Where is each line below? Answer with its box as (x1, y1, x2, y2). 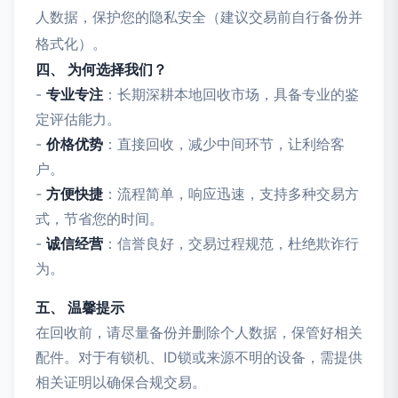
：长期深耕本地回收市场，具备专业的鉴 (103, 85, 359, 103)
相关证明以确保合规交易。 (36, 373, 206, 391)
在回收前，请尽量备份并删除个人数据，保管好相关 (36, 323, 362, 341)
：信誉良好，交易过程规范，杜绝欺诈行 (103, 235, 359, 252)
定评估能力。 (36, 110, 121, 128)
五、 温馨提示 (36, 298, 124, 316)
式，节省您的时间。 (36, 210, 163, 227)
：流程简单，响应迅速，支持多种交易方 (103, 185, 359, 203)
